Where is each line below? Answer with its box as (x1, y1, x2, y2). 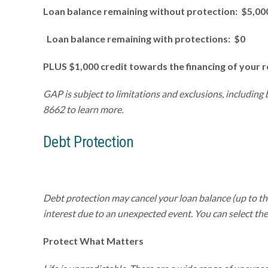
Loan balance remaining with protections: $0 (43, 33, 245, 44)
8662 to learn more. (43, 103, 123, 115)
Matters (106, 235, 144, 246)
